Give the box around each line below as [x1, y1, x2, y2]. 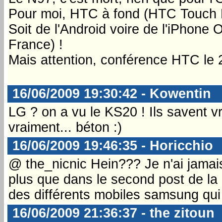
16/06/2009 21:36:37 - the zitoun [8, 205, 215, 221]
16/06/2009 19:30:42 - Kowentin [8, 86, 211, 101]
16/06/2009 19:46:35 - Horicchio [8, 138, 213, 153]
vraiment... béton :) [8, 119, 122, 135]
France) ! [8, 37, 63, 52]
